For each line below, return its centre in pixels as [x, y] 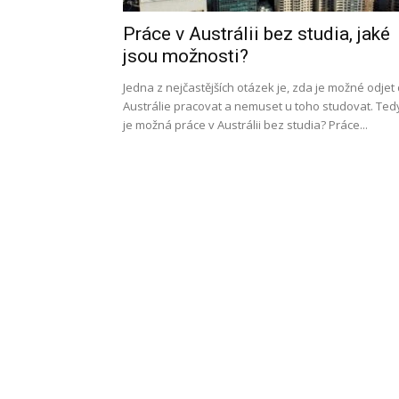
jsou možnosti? [186, 56]
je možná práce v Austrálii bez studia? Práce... [245, 125]
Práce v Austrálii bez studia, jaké [256, 34]
